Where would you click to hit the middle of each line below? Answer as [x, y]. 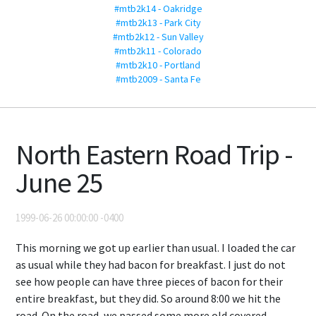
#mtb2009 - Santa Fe [158, 79]
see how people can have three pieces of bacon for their [149, 281]
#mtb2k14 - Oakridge [158, 8]
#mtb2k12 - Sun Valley [158, 37]
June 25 [59, 183]
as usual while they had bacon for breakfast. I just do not [151, 265]
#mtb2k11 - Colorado [158, 51]
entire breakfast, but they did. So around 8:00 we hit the [148, 298]
